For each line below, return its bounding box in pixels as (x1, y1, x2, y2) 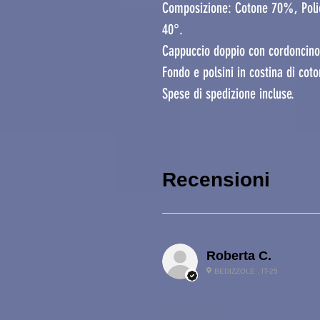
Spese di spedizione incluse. (162, 85, 294, 102)
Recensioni (162, 169, 270, 191)
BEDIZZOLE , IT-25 (214, 267, 278, 275)
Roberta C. (206, 249, 271, 263)
